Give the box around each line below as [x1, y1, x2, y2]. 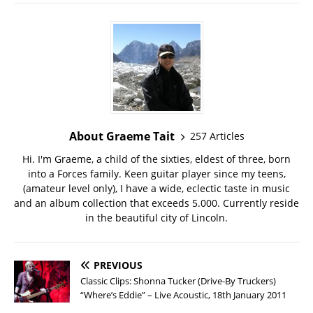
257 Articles [189, 129, 245, 143]
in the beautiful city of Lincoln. [85, 210, 228, 224]
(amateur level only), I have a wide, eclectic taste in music [23, 181, 290, 195]
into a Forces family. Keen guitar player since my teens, [27, 166, 286, 180]
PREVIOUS [94, 258, 143, 272]
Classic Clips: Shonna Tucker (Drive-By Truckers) [80, 274, 276, 287]
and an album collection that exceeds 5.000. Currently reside [14, 196, 299, 210]
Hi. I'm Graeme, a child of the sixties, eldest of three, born [22, 152, 291, 166]
